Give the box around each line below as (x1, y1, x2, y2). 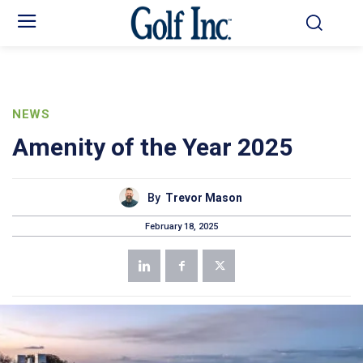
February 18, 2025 (145, 220, 218, 232)
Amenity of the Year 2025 (12, 133, 293, 162)
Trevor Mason (164, 190, 242, 204)
